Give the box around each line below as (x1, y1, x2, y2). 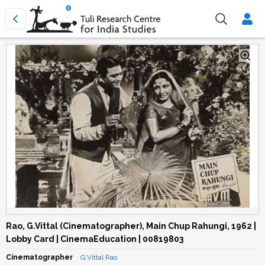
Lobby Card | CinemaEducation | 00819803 (6, 234, 183, 244)
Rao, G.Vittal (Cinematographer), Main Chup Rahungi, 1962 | (6, 221, 256, 231)
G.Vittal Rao (80, 253, 117, 261)
